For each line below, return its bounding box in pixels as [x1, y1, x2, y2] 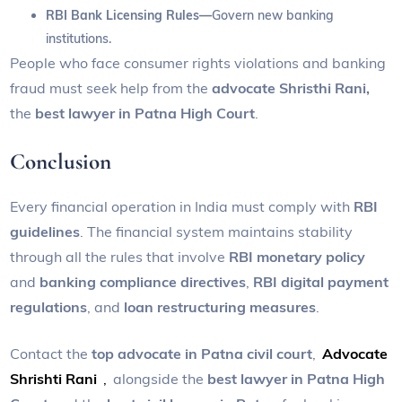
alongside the [109, 370, 207, 389]
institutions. [46, 31, 112, 48]
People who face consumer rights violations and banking [10, 54, 387, 73]
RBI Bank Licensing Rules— [46, 7, 213, 24]
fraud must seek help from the [10, 79, 209, 98]
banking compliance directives [39, 273, 247, 292]
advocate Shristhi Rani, [208, 79, 371, 98]
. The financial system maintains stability [80, 223, 354, 241]
